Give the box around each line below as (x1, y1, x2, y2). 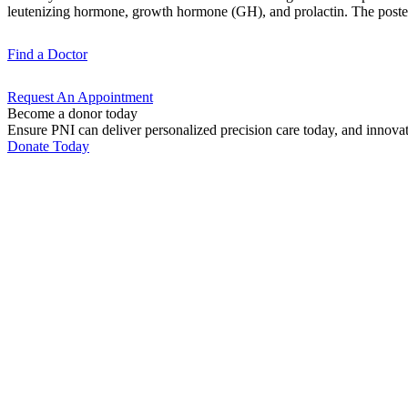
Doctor (47, 46, 87, 62)
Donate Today (7, 138, 89, 154)
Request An (7, 88, 77, 105)
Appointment (77, 88, 153, 105)
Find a (7, 46, 47, 62)
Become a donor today (7, 105, 138, 121)
